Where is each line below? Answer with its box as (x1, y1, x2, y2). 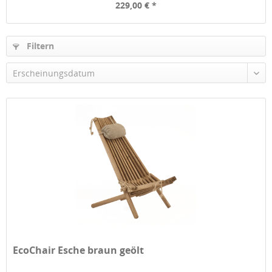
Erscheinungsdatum (13, 67, 95, 79)
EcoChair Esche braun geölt (13, 243, 144, 257)
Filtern (24, 40, 54, 52)
